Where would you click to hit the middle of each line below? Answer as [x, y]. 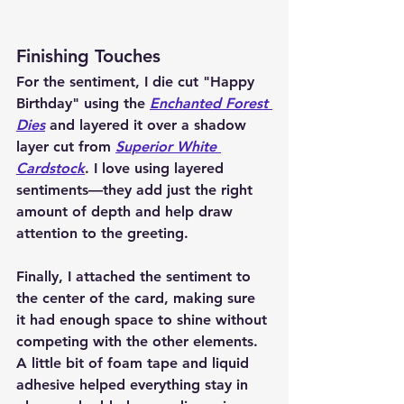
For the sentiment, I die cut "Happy [138, 82]
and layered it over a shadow [148, 125]
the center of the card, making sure [138, 298]
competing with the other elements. [139, 342]
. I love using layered [156, 169]
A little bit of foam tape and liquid [135, 363]
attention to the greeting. [102, 234]
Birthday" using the [83, 104]
